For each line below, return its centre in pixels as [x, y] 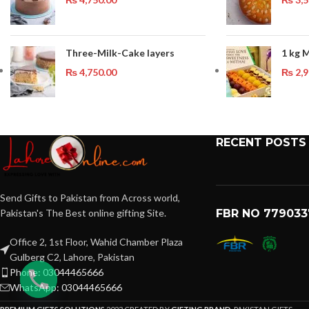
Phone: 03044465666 [57, 272]
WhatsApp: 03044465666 [66, 287]
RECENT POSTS [261, 142]
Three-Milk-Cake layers [120, 52]
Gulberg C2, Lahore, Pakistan [72, 257]
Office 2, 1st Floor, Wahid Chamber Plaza [96, 241]
